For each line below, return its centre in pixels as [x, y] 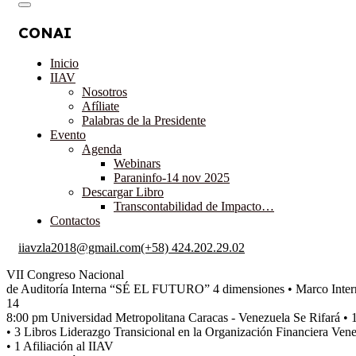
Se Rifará [317, 318]
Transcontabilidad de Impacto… [194, 207]
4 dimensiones [249, 289]
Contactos [75, 221]
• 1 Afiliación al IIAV [60, 346]
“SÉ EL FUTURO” [160, 289]
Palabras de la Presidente [144, 121]
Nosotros [104, 92]
